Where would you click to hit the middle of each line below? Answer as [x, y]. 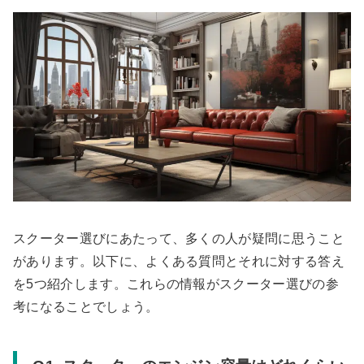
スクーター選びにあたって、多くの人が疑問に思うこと [179, 238]
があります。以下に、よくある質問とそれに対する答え [179, 261]
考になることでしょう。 [86, 306]
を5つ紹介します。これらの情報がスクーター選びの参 [176, 284]
